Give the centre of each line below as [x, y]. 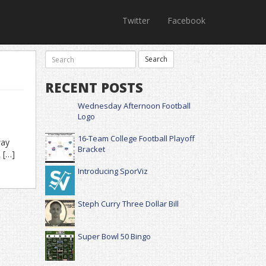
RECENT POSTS [94, 87]
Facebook [186, 20]
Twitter [136, 20]
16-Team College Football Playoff [136, 138]
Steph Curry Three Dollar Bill [128, 204]
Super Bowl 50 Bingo [114, 236]
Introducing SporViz [113, 171]
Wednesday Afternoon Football [134, 106]
